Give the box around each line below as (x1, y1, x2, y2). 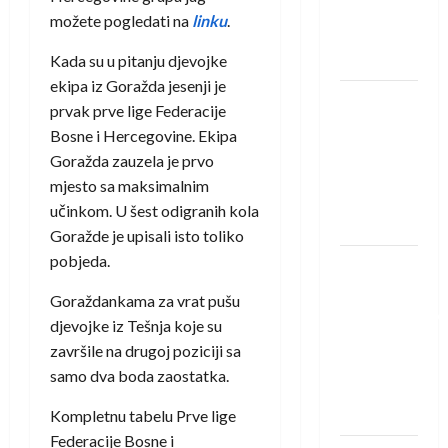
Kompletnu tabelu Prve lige (50, 406, 236, 426)
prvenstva (339, 405, 413, 426)
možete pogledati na (50, 11, 192, 31)
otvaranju (339, 355, 411, 376)
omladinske (339, 280, 426, 301)
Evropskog (339, 380, 419, 401)
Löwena (339, 50, 397, 71)
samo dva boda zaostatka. (50, 366, 229, 386)
